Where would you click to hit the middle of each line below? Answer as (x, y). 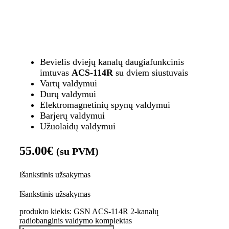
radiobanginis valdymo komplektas (75, 221)
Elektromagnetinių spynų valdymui (105, 105)
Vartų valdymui (68, 83)
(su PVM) (77, 151)
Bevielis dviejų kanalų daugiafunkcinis (112, 62)
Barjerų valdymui (72, 116)
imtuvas (55, 73)
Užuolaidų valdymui (77, 126)
